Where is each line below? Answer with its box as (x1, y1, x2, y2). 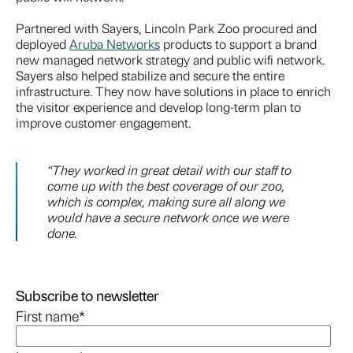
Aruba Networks (69, 35, 160, 52)
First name (16, 306, 79, 325)
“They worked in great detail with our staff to (47, 161, 292, 178)
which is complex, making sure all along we (47, 192, 285, 210)
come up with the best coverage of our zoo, (47, 176, 284, 194)
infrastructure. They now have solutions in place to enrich (16, 82, 331, 99)
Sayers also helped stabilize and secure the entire (16, 66, 284, 84)
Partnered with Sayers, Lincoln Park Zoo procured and (16, 19, 317, 36)
